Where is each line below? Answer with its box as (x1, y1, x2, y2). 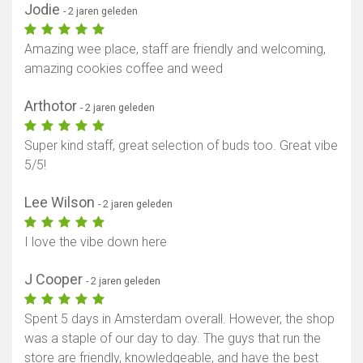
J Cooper (24, 271, 86, 288)
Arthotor (24, 97, 80, 115)
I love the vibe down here (24, 234, 167, 250)
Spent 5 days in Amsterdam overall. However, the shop (24, 311, 335, 327)
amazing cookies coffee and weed (24, 61, 223, 77)
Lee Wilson (24, 194, 98, 211)
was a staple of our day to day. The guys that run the (24, 331, 321, 347)
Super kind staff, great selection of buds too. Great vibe (24, 138, 338, 154)
